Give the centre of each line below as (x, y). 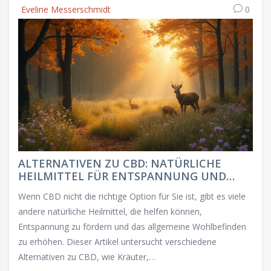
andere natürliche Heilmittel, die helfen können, (110, 211)
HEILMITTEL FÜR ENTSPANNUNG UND (122, 176)
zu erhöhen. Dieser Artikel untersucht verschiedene (117, 241)
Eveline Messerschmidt (66, 10)
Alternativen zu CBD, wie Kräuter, (83, 256)
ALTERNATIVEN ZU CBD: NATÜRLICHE (120, 163)
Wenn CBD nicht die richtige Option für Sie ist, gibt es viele (132, 196)
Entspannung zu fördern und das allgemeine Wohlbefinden (132, 226)
